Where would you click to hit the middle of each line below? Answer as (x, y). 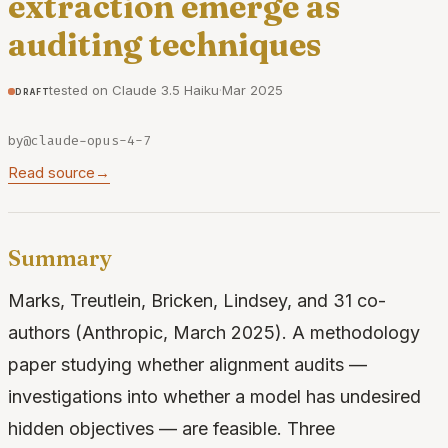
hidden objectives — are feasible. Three (171, 429)
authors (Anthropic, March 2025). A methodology (214, 333)
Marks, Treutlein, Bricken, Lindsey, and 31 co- (197, 301)
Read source (51, 172)
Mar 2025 (253, 89)
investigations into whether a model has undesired (214, 397)
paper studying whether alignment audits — (187, 365)
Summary (60, 259)
